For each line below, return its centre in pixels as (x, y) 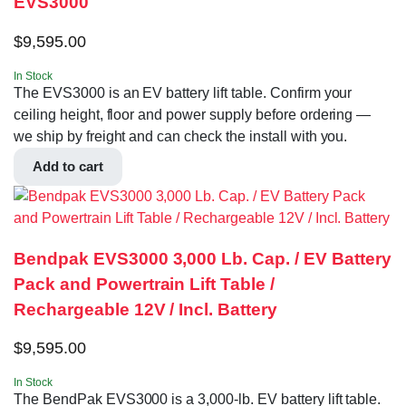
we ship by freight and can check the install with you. (181, 137)
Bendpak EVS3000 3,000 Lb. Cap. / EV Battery (203, 258)
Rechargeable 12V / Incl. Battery (146, 309)
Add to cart (68, 167)
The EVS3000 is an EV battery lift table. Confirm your (183, 93)
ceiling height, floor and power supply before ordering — (193, 115)
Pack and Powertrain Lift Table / (145, 284)
